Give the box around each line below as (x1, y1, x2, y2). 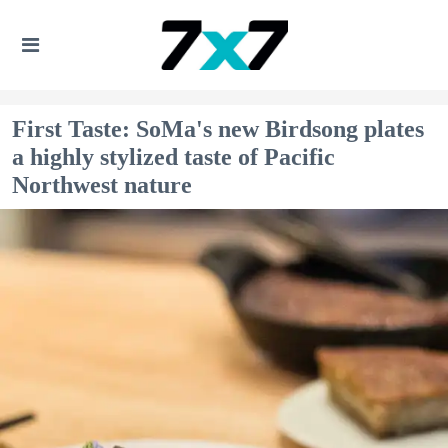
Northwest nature (12, 172, 192, 198)
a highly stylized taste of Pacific (12, 144, 335, 170)
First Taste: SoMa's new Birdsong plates (12, 116, 424, 142)
